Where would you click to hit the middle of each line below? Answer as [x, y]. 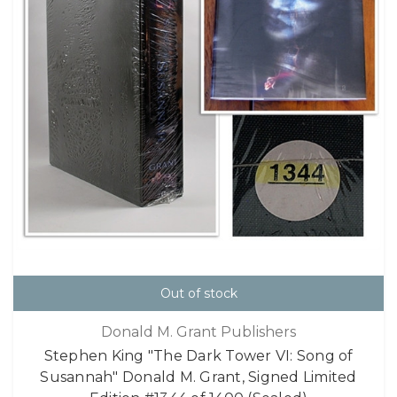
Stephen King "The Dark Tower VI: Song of [198, 356]
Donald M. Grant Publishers [198, 332]
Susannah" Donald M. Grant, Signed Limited [198, 378]
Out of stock [198, 293]
